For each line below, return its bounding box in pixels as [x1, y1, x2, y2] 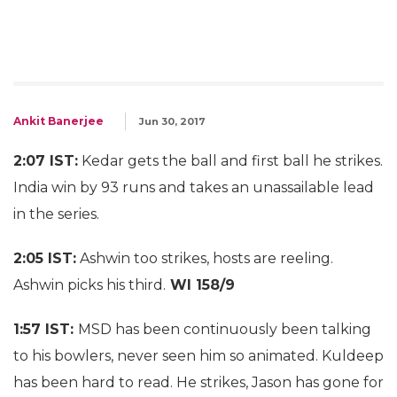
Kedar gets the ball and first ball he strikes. [78, 152, 383, 169]
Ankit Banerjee [13, 114, 104, 128]
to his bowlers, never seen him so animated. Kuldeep [13, 347, 384, 364]
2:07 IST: [13, 152, 78, 169]
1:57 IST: [13, 321, 78, 338]
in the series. [13, 206, 99, 222]
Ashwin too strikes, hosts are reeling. [76, 250, 333, 267]
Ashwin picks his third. [13, 276, 166, 293]
